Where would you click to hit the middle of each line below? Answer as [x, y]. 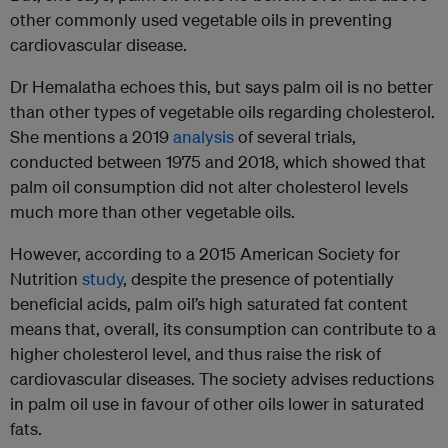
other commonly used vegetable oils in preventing [201, 20]
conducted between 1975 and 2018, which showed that [218, 162]
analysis [203, 137]
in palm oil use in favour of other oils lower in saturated [217, 404]
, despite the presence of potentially [258, 279]
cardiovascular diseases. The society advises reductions [222, 379]
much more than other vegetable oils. [152, 212]
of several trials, [295, 137]
